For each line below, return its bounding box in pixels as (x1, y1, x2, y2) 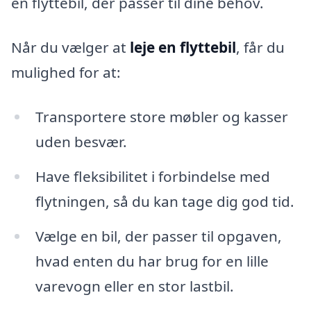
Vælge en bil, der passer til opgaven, (35, 226, 282, 246)
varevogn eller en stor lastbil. (35, 276, 234, 296)
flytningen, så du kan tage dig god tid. (35, 191, 294, 211)
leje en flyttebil (130, 37, 236, 58)
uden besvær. (35, 131, 127, 151)
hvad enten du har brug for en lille (35, 251, 269, 271)
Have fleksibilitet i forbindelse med (35, 166, 270, 186)
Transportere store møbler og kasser (35, 106, 288, 126)
